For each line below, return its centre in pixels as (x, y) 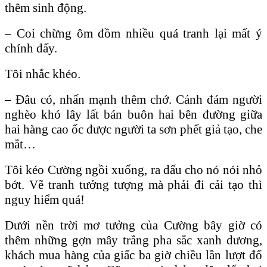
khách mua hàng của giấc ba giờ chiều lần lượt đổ (133, 255)
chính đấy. (31, 48)
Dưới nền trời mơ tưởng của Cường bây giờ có (133, 225)
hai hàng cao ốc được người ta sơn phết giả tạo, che (133, 129)
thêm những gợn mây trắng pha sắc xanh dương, (133, 240)
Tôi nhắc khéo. (43, 74)
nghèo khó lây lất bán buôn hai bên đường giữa (133, 114)
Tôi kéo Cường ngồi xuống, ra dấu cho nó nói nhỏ (133, 170)
